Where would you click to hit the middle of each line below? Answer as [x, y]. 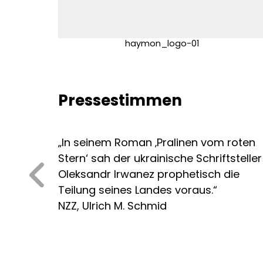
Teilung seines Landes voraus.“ [137, 190]
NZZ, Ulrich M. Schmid [112, 206]
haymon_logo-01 [162, 44]
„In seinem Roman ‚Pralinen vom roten [156, 143]
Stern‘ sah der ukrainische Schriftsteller [160, 159]
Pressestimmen [120, 101]
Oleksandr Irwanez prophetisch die [149, 174]
